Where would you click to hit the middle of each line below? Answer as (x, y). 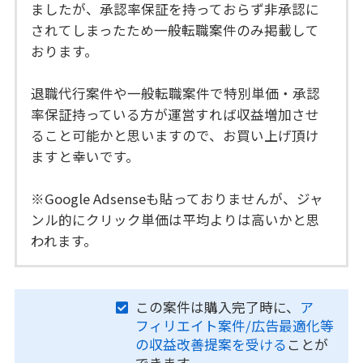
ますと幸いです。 (85, 156)
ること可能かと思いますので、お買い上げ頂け (175, 135)
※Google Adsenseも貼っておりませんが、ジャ (177, 198)
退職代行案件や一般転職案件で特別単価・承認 (176, 93)
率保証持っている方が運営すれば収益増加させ (175, 114)
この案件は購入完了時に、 (217, 307)
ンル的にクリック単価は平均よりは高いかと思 (176, 219)
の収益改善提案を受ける (211, 345)
